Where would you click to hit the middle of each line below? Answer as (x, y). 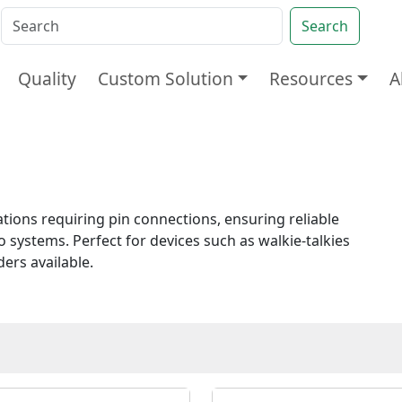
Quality (47, 79)
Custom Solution (165, 79)
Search (325, 26)
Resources (311, 79)
